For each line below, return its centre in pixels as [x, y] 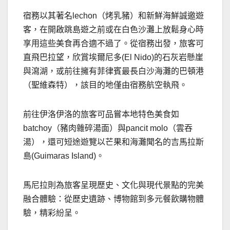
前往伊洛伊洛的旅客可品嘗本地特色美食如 [101, 114]
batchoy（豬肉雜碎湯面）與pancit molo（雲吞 [108, 128]
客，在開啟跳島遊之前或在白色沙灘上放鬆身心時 [113, 30]
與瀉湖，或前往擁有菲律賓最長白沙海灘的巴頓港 [113, 71]
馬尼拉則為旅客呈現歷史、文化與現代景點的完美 [113, 185]
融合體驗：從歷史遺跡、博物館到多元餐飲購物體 [113, 199]
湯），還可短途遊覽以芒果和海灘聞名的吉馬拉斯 [113, 142]
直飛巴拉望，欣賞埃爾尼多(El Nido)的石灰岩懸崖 [113, 57]
